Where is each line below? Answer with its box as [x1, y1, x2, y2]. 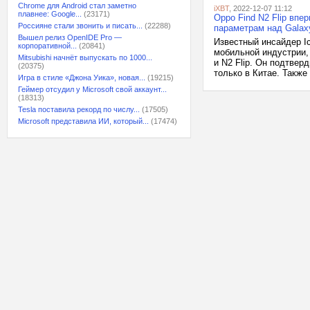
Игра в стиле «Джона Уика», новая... [18, 73, 145, 82]
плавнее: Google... [18, 10, 82, 18]
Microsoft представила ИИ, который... [18, 117, 149, 125]
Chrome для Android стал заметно [18, 1, 136, 10]
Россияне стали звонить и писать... [18, 21, 143, 30]
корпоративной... [18, 42, 77, 50]
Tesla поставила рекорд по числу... [18, 105, 140, 113]
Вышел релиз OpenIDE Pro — [18, 33, 122, 42]
